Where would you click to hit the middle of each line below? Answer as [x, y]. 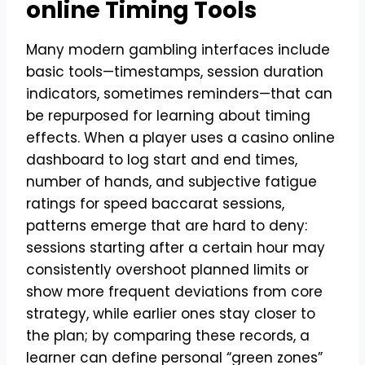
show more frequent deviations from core [174, 291]
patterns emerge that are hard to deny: [167, 225]
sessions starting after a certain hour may [176, 247]
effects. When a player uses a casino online [180, 137]
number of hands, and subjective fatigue [172, 181]
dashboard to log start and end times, [162, 159]
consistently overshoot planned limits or [167, 269]
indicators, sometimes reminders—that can [179, 93]
